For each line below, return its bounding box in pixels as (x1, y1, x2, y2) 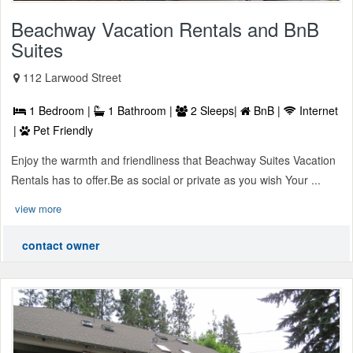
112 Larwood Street (23, 69, 121, 86)
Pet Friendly (30, 122, 93, 139)
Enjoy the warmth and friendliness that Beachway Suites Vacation (11, 152, 336, 169)
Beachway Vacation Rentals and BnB (11, 15, 319, 43)
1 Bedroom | (26, 102, 94, 119)
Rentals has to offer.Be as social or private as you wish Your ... (11, 172, 321, 188)
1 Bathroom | (105, 102, 176, 119)
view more (15, 201, 61, 217)
